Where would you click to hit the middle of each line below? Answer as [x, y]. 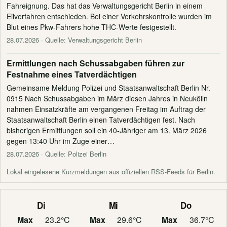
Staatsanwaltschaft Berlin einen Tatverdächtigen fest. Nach [101, 119]
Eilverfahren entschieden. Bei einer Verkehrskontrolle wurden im [109, 16]
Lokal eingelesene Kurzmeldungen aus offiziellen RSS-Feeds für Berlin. [111, 171]
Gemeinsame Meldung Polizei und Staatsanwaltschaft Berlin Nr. [108, 87]
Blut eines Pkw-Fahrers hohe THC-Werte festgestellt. [91, 27]
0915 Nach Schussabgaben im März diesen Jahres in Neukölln [107, 98]
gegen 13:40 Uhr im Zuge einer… [61, 141]
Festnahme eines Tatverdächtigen [72, 74]
